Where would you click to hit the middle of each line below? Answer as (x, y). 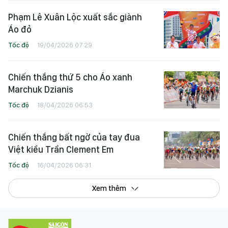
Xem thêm (109, 189)
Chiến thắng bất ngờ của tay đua (74, 137)
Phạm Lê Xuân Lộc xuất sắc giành (75, 17)
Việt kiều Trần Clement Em (61, 150)
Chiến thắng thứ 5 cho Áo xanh (70, 77)
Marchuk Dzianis (41, 90)
